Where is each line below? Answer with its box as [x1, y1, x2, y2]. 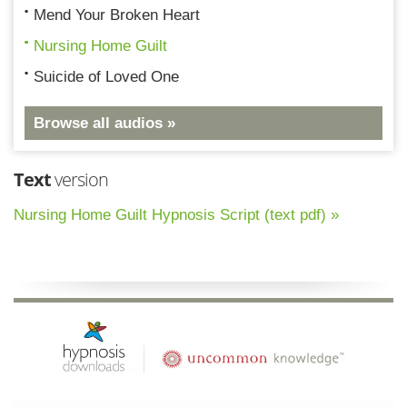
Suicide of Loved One [34, 67, 179, 85]
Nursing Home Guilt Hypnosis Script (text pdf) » [14, 205, 339, 223]
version [51, 166, 108, 192]
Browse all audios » [34, 114, 175, 132]
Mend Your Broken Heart [34, 5, 200, 24]
